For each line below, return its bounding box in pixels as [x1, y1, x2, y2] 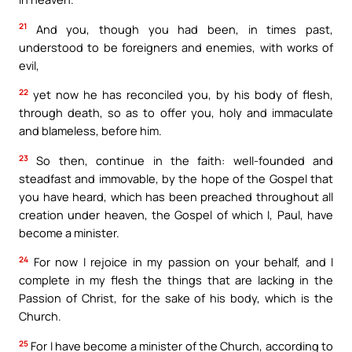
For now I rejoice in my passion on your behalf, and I [28, 254, 333, 270]
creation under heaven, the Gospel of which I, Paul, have [19, 206, 333, 222]
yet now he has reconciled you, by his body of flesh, [28, 86, 333, 103]
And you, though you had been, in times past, [27, 20, 333, 37]
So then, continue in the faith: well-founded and [28, 152, 333, 168]
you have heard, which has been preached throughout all [19, 188, 333, 204]
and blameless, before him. [19, 123, 162, 139]
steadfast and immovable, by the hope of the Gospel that [19, 170, 333, 186]
